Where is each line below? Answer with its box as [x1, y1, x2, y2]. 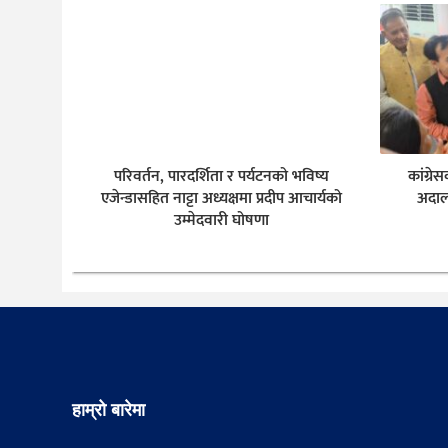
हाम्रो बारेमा [72, 397, 145, 422]
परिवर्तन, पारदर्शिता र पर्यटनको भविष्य [113, 163, 329, 191]
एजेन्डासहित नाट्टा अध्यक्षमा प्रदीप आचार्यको [100, 185, 342, 213]
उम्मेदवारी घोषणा [173, 207, 269, 235]
